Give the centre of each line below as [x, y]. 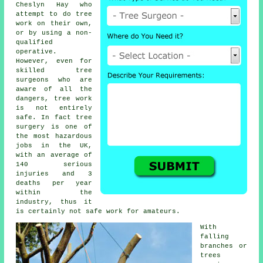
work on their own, [54, 23]
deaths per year [54, 183]
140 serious [54, 164]
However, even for [54, 61]
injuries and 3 [54, 173]
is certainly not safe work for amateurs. [98, 211]
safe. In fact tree [54, 117]
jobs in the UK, [54, 145]
